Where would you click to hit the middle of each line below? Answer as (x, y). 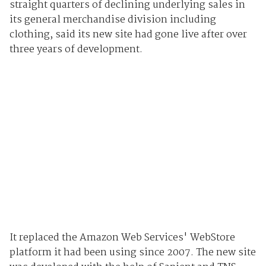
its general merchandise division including (113, 20)
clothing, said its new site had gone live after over (128, 34)
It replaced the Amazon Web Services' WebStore (122, 238)
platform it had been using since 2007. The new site (132, 253)
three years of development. (76, 49)
